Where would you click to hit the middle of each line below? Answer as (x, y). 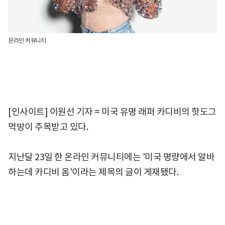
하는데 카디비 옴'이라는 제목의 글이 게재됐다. (94, 172)
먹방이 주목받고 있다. (50, 127)
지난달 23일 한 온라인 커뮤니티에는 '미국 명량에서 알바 (111, 157)
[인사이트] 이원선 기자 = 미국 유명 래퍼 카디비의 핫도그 (112, 112)
